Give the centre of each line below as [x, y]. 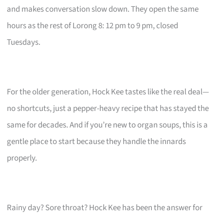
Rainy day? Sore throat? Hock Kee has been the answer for [105, 208]
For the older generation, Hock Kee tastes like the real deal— [108, 92]
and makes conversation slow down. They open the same [103, 9]
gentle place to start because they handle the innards [97, 142]
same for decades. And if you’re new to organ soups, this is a [108, 125]
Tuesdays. [24, 43]
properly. [22, 158]
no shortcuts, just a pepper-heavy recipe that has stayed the [108, 109]
